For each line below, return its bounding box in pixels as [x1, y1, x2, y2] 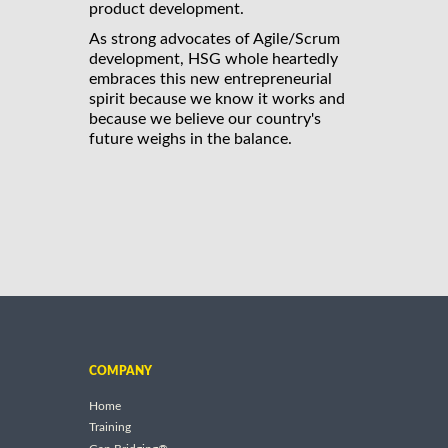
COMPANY [89, 364, 152, 377]
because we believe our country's [89, 110, 321, 127]
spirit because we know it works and [89, 90, 345, 107]
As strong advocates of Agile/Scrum [89, 30, 340, 47]
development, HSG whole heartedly [89, 50, 338, 67]
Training [89, 421, 131, 434]
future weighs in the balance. [89, 130, 292, 147]
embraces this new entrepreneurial [89, 70, 332, 87]
